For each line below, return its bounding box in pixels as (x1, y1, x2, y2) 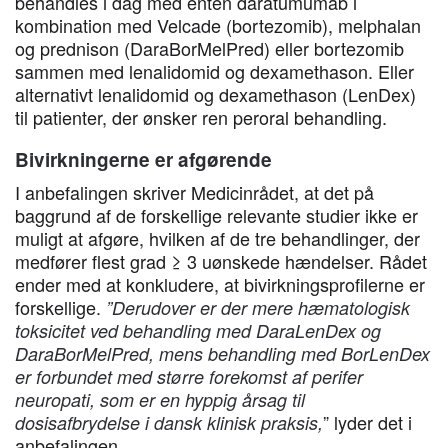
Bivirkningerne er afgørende (15, 146, 272, 173)
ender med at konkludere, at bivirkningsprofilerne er (15, 271, 425, 297)
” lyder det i (323, 409, 412, 435)
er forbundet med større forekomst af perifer (15, 364, 363, 389)
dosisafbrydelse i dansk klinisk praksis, (15, 410, 323, 435)
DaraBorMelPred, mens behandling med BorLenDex (15, 341, 430, 366)
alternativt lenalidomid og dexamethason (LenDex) (15, 81, 416, 107)
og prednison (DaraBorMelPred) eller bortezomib (15, 35, 404, 61)
